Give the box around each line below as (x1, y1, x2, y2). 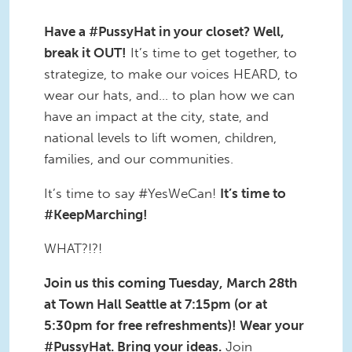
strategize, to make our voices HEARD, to (44, 65, 298, 82)
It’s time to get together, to (126, 44, 297, 60)
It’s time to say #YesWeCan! (44, 185, 220, 201)
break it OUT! (44, 44, 126, 60)
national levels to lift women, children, (44, 129, 277, 145)
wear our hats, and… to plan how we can (44, 86, 295, 103)
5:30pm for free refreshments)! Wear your (44, 317, 304, 334)
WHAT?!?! (44, 240, 106, 257)
